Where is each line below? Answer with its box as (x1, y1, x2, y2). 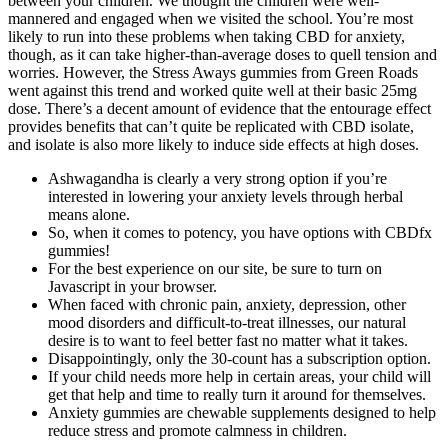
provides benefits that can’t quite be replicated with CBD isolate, (8, 118, 414, 136)
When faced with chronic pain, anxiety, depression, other (48, 296, 406, 314)
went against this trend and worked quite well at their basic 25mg (8, 82, 417, 100)
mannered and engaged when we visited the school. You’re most (8, 10, 413, 28)
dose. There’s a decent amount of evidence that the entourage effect (8, 100, 431, 118)
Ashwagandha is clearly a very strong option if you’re (48, 170, 387, 188)
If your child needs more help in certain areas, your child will (48, 368, 431, 386)
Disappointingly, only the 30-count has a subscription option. (48, 350, 431, 368)
